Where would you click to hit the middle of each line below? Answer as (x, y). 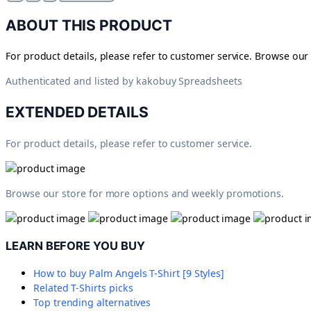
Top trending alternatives (92, 303)
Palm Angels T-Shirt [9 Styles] (157, 274)
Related (52, 288)
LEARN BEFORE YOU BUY (75, 245)
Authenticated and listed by (70, 81)
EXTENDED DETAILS (77, 112)
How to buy (61, 274)
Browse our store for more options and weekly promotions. (145, 194)
